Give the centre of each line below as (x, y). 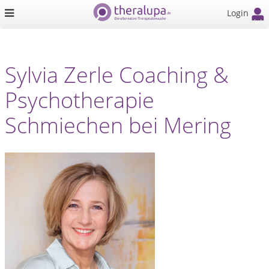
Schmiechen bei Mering (118, 125)
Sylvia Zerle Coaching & (117, 75)
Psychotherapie (80, 100)
